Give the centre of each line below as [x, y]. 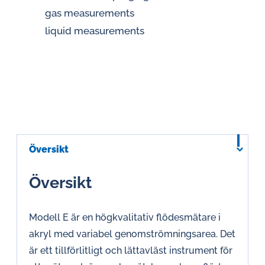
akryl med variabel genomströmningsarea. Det [132, 234]
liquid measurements [95, 31]
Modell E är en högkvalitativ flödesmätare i [125, 217]
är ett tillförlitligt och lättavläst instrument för [131, 251]
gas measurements [90, 13]
